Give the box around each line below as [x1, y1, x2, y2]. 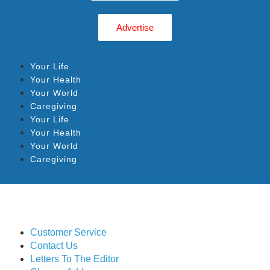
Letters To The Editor [30, 254, 119, 264]
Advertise [116, 22, 154, 33]
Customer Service [30, 227, 107, 237]
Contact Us [30, 240, 78, 251]
